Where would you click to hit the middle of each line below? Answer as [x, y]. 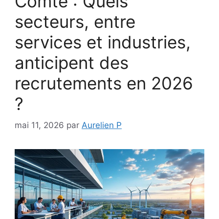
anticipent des [72, 62]
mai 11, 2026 [39, 125]
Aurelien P [102, 125]
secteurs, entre [75, 21]
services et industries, [103, 42]
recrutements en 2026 [104, 83]
